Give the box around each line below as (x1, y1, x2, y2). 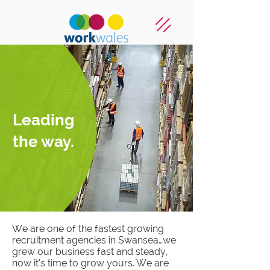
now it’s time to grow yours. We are (12, 257, 169, 269)
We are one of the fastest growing (12, 223, 164, 234)
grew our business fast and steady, (12, 246, 168, 257)
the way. (13, 133, 74, 151)
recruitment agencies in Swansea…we (12, 234, 176, 246)
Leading (13, 111, 74, 129)
